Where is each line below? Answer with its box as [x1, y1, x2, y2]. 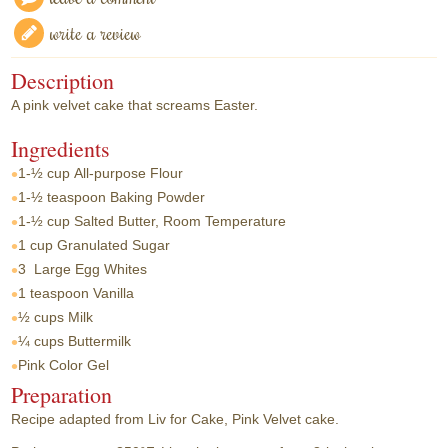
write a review [50, 19, 142, 47]
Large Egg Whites [34, 261, 148, 277]
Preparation [11, 379, 113, 409]
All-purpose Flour [74, 165, 184, 181]
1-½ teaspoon [18, 189, 107, 205]
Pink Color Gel [18, 357, 110, 373]
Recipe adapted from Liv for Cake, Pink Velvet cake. [11, 410, 340, 427]
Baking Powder [110, 189, 206, 205]
